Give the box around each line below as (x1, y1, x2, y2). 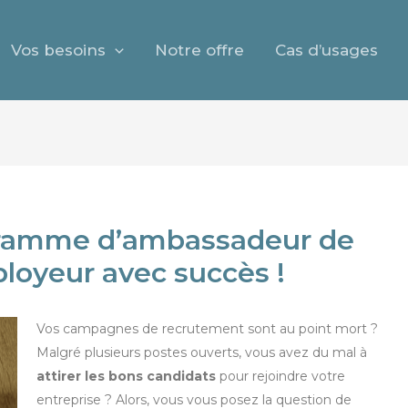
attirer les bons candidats (36, 368, 216, 384)
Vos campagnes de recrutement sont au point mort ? (36, 321, 378, 337)
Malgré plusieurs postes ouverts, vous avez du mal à (36, 344, 367, 361)
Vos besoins (10, 41, 106, 59)
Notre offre (154, 41, 244, 59)
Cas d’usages (274, 41, 378, 59)
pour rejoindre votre (216, 368, 345, 384)
